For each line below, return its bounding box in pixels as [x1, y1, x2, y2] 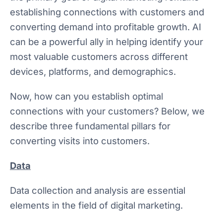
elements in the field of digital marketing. [10, 200, 183, 211]
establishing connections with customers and [10, 6, 204, 18]
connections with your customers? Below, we [10, 106, 205, 117]
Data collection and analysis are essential [10, 185, 185, 196]
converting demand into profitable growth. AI [10, 21, 201, 33]
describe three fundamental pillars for [10, 120, 170, 132]
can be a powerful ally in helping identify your [10, 36, 203, 48]
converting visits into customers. [10, 135, 150, 147]
